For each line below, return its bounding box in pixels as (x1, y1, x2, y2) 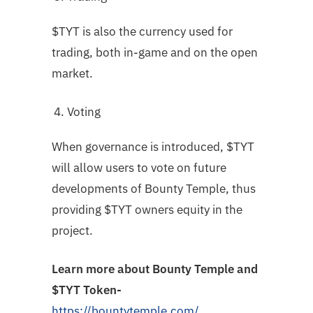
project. (52, 222, 93, 238)
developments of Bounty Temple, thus (52, 180, 256, 196)
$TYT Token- (52, 282, 122, 298)
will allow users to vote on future (52, 159, 226, 175)
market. (52, 65, 93, 81)
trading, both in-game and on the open (52, 44, 258, 60)
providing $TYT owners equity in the (52, 201, 242, 217)
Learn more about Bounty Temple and (52, 261, 258, 277)
